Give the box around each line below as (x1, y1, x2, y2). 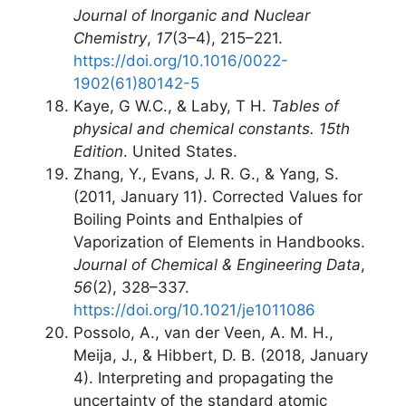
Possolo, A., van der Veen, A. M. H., (73, 324, 333, 342)
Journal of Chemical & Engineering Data (73, 256, 361, 274)
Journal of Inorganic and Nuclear (73, 6, 310, 24)
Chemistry (73, 29, 147, 47)
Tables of (271, 97, 339, 115)
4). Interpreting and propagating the (73, 369, 333, 387)
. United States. (123, 142, 237, 160)
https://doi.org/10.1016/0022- (73, 52, 288, 70)
